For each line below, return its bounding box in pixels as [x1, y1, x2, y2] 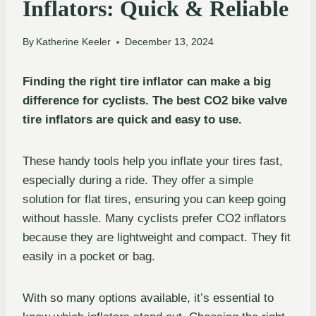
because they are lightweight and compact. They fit [23, 231, 291, 245]
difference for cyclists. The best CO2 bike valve [23, 94, 287, 108]
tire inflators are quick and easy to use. [23, 113, 242, 127]
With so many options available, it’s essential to [23, 291, 274, 305]
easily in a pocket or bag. [23, 250, 155, 264]
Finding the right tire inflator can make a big [23, 75, 271, 89]
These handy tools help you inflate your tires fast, [23, 154, 283, 169]
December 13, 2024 [125, 37, 214, 48]
